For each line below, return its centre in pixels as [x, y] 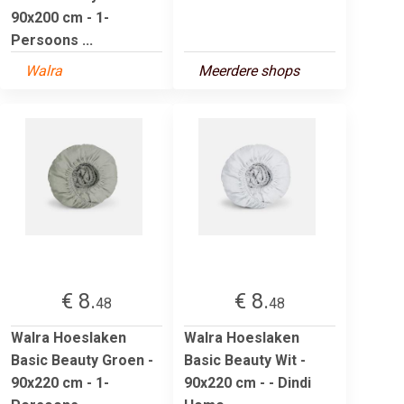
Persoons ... [52, 40]
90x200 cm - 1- [60, 17]
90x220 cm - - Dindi [248, 382]
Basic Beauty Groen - [82, 360]
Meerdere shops [249, 70]
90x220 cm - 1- [60, 382]
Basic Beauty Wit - [245, 360]
